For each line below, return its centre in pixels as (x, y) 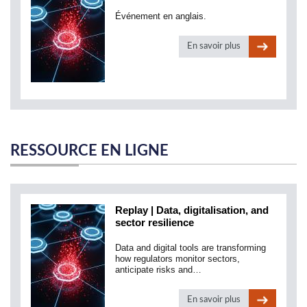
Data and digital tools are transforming (191, 248)
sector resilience (155, 223)
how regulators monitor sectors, (177, 259)
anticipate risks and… (158, 270)
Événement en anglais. (161, 16)
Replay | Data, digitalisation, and (192, 210)
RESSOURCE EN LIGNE (89, 151)
